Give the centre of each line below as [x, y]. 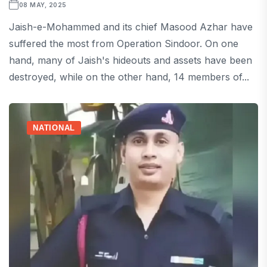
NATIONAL [54, 128]
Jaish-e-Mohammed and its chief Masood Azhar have [131, 27]
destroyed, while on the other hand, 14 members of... [129, 77]
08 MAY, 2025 [43, 5]
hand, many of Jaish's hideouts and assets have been [131, 60]
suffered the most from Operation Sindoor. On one [124, 44]
